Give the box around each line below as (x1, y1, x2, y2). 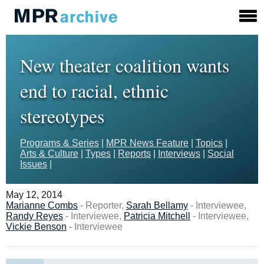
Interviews (158, 148, 200, 159)
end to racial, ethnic (20, 78, 169, 103)
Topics (196, 138, 223, 148)
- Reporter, (78, 200, 126, 210)
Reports (118, 148, 151, 159)
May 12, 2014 (6, 190, 62, 200)
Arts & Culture (20, 148, 78, 159)
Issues (20, 159, 47, 169)
